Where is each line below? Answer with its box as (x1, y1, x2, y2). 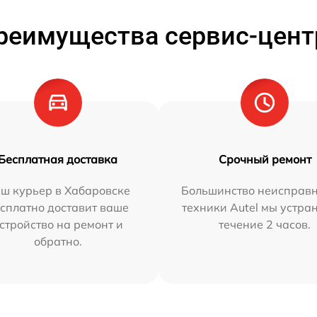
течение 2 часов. (219, 217, 311, 231)
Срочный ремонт (218, 151, 311, 166)
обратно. (33, 234, 82, 248)
